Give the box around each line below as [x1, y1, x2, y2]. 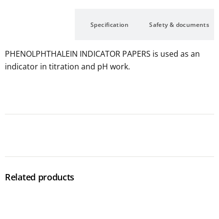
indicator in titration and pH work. [5, 61, 130, 72]
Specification [90, 20, 129, 29]
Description [22, 20, 57, 29]
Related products [5, 171, 75, 183]
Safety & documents [149, 20, 210, 29]
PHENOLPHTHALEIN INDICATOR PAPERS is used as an [5, 48, 200, 59]
